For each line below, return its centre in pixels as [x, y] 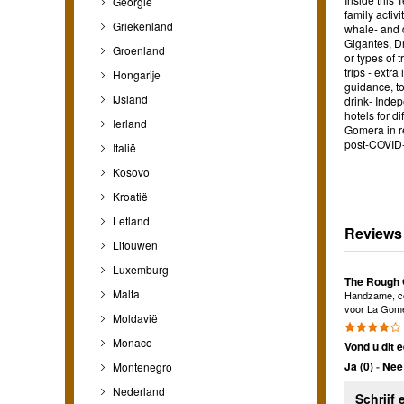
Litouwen [134, 244]
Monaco [131, 342]
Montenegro [141, 366]
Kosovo [130, 171]
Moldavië [134, 317]
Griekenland [142, 25]
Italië [123, 147]
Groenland [138, 50]
